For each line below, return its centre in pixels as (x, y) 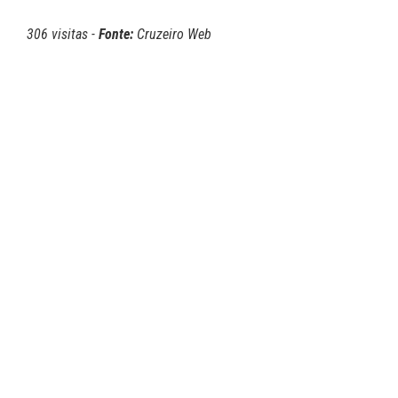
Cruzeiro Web (172, 35)
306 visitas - (63, 35)
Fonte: (116, 35)
